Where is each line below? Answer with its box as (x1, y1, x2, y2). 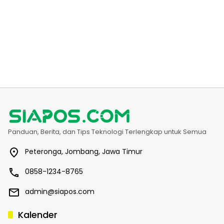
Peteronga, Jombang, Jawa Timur (25, 146, 142, 156)
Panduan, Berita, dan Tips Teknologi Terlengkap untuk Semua (8, 126, 206, 136)
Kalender (18, 208, 57, 221)
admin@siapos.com (25, 186, 94, 196)
